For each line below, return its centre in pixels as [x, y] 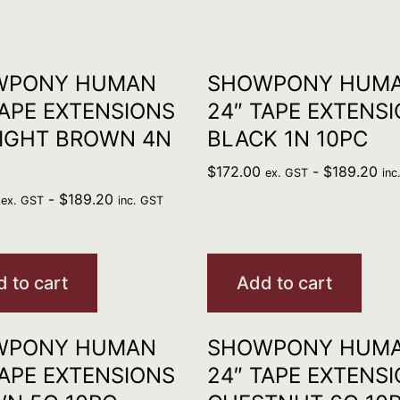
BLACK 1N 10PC [287, 139]
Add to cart [284, 283]
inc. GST [141, 200]
